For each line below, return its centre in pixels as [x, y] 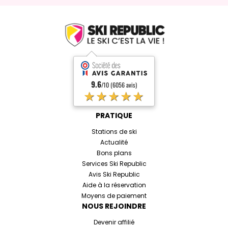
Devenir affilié [114, 222]
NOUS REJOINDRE [114, 206]
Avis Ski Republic [114, 175]
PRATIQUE [114, 116]
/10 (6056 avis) [119, 85]
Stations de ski [114, 132]
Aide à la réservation [114, 185]
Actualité [114, 142]
